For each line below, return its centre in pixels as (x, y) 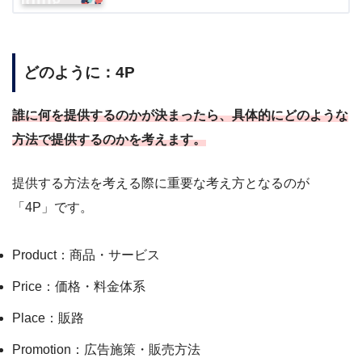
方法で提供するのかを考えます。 (109, 139)
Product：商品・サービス (86, 255)
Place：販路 (48, 318)
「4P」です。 (53, 207)
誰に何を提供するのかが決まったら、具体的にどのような (180, 115)
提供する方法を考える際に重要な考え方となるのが (161, 183)
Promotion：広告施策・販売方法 (106, 349)
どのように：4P (79, 73)
